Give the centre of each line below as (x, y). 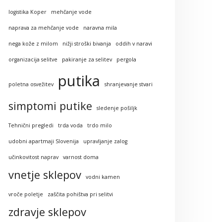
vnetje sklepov (45, 174)
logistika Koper (28, 12)
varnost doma (81, 157)
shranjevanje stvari (129, 84)
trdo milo (100, 125)
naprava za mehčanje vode (44, 28)
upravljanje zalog (105, 141)
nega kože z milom (33, 43)
